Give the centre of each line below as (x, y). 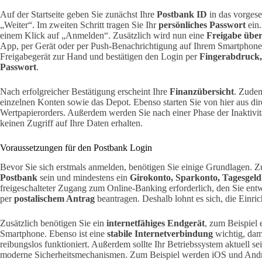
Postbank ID (182, 14)
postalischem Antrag (54, 198)
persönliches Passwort (202, 25)
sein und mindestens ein (84, 177)
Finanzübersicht (202, 91)
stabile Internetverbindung (160, 233)
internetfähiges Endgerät (156, 223)
